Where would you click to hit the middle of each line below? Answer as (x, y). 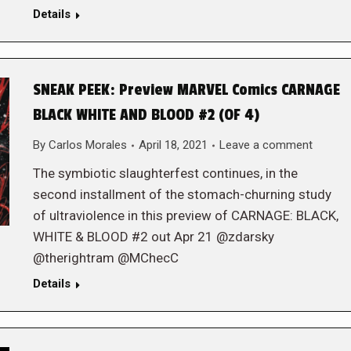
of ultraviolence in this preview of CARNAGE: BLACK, (185, 215)
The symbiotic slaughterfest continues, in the (165, 173)
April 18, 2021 (173, 145)
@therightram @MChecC (105, 258)
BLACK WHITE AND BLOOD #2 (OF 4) (146, 115)
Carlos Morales (87, 145)
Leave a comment (266, 145)
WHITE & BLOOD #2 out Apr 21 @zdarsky (153, 237)
